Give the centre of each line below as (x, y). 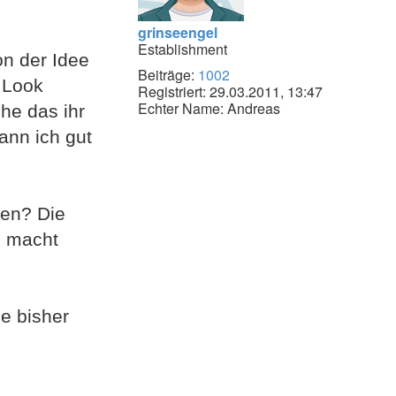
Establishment (182, 49)
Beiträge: (166, 75)
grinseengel (177, 33)
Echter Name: (180, 109)
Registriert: (171, 92)
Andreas (251, 109)
